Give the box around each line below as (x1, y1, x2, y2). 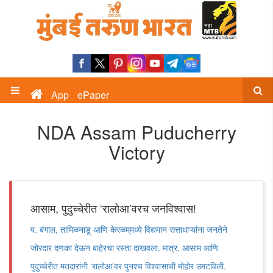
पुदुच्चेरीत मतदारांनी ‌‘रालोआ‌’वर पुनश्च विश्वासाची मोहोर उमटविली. (30, 260, 226, 272)
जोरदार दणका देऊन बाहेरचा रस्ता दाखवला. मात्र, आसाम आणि (30, 241, 218, 253)
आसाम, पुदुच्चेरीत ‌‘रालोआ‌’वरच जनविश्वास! (30, 200, 196, 216)
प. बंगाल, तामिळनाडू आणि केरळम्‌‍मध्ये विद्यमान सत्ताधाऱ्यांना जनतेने (30, 223, 227, 235)
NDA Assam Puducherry (37, 119, 236, 145)
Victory (108, 139, 165, 165)
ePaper (77, 88, 109, 102)
